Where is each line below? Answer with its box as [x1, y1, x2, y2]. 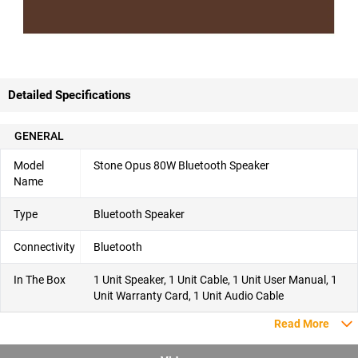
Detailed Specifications [8, 88, 131, 103]
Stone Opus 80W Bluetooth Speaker [93, 159, 269, 173]
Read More [274, 317, 329, 331]
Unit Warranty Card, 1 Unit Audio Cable [93, 289, 284, 303]
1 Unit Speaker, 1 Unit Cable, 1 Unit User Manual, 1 [93, 273, 337, 287]
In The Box [14, 273, 66, 287]
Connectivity [14, 241, 75, 254]
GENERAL [14, 129, 64, 143]
